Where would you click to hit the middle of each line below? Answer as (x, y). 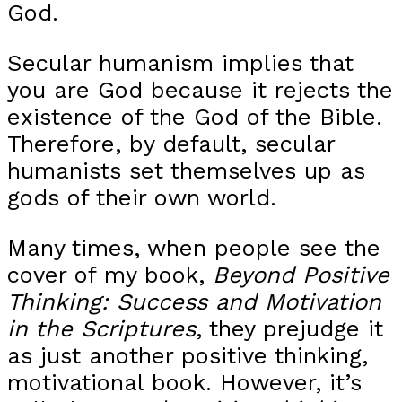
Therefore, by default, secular (171, 144)
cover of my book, (110, 274)
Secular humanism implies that (180, 63)
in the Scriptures (101, 328)
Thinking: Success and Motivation (194, 301)
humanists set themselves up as (186, 171)
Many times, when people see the (194, 247)
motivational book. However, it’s (184, 382)
